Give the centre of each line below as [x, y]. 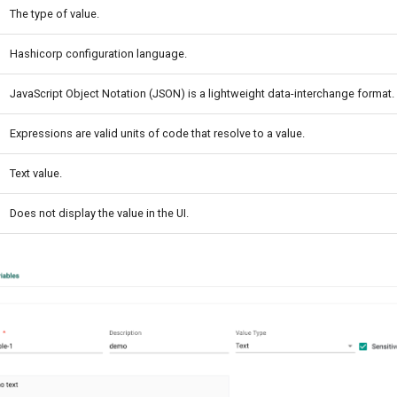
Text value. [36, 173]
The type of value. [54, 13]
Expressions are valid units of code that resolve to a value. [157, 133]
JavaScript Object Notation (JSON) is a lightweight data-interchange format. [202, 93]
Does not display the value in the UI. [99, 213]
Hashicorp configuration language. [98, 53]
